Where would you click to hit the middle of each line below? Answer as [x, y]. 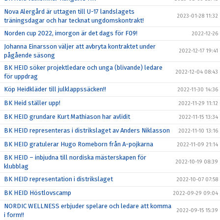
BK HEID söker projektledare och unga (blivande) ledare [83, 68]
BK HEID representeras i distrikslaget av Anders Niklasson [87, 130]
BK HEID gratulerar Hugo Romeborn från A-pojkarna [79, 144]
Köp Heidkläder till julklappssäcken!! [55, 89]
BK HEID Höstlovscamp [38, 193]
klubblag [16, 166]
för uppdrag [21, 76]
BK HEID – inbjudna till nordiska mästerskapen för [75, 157]
